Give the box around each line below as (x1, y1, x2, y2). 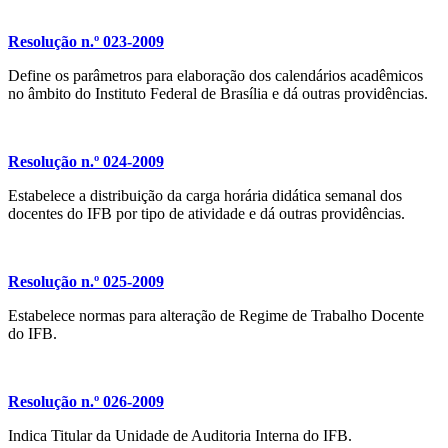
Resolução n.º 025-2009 (8, 273, 164, 291)
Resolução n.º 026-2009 (8, 393, 164, 411)
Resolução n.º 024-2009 (8, 153, 164, 171)
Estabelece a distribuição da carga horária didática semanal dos (8, 187, 402, 205)
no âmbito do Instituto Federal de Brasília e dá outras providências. (8, 85, 428, 103)
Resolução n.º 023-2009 (8, 33, 164, 51)
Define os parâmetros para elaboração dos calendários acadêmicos (8, 67, 423, 85)
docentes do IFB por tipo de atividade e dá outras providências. (8, 205, 405, 223)
